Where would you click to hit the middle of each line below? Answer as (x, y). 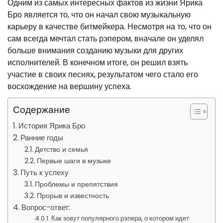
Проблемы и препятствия (76, 184)
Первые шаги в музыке (74, 161)
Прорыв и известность (73, 196)
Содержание (42, 110)
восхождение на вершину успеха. (69, 86)
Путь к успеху (45, 172)
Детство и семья (61, 149)
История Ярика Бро (52, 126)
